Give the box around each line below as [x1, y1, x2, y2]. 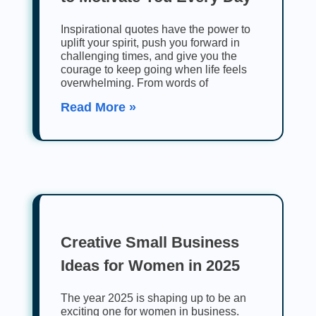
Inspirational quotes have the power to [61, 23, 250, 36]
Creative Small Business [61, 233, 239, 252]
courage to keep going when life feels [61, 63, 247, 76]
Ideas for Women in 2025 [61, 257, 240, 275]
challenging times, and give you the [61, 50, 237, 63]
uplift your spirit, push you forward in [61, 37, 240, 49]
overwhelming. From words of [61, 77, 208, 90]
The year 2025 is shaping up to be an [61, 292, 246, 305]
